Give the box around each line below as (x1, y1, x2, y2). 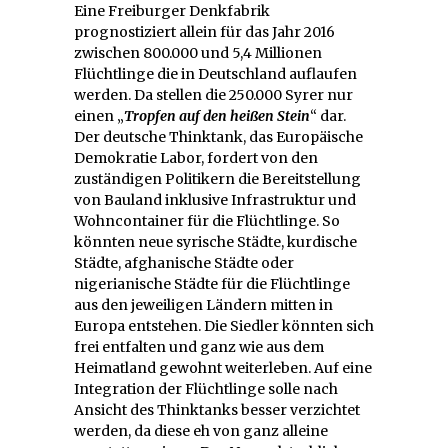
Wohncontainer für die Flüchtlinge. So (74, 212, 340, 231)
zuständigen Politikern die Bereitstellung (74, 170, 361, 189)
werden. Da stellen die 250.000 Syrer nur (74, 86, 353, 105)
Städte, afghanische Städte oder (74, 254, 294, 273)
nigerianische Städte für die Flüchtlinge (74, 275, 350, 294)
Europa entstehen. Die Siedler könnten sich (74, 317, 374, 336)
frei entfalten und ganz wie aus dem (74, 338, 324, 357)
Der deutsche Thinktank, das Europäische (74, 128, 363, 147)
